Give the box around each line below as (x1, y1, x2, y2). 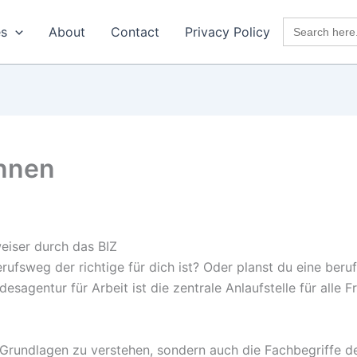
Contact (110, 24, 159, 40)
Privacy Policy (184, 24, 270, 40)
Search (281, 15, 324, 31)
